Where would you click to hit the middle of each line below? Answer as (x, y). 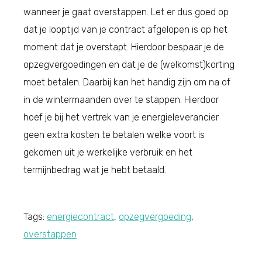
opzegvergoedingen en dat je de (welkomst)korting (129, 64)
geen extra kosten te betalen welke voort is (114, 135)
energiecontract (80, 216)
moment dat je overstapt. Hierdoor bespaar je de (124, 47)
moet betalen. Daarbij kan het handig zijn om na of (127, 82)
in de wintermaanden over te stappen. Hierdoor (121, 99)
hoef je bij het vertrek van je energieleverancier (121, 117)
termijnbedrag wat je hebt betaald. (95, 170)
